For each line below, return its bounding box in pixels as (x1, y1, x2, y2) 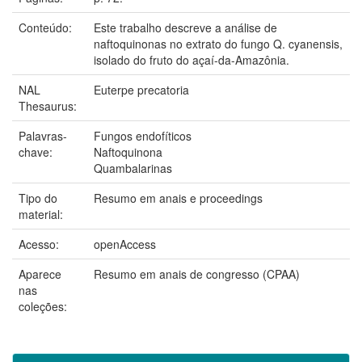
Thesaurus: (19, 97, 80, 114)
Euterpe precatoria (94, 81, 189, 98)
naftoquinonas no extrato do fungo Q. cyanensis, (94, 35, 343, 52)
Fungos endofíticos (94, 127, 192, 144)
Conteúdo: (19, 19, 75, 36)
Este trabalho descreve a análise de (94, 19, 277, 36)
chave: (19, 143, 56, 160)
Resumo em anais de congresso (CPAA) (94, 265, 300, 282)
